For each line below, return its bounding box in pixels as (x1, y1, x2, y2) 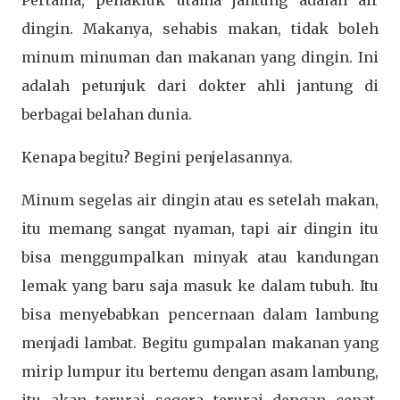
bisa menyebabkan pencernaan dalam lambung (21, 305, 379, 324)
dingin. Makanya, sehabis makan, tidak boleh (21, 20, 379, 38)
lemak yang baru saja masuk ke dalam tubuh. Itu (21, 277, 379, 296)
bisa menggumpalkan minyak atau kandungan (21, 248, 379, 267)
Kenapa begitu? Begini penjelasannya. (21, 148, 296, 167)
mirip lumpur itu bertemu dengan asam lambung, (21, 362, 379, 381)
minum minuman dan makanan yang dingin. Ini (21, 48, 379, 67)
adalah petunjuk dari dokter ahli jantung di (21, 77, 379, 96)
